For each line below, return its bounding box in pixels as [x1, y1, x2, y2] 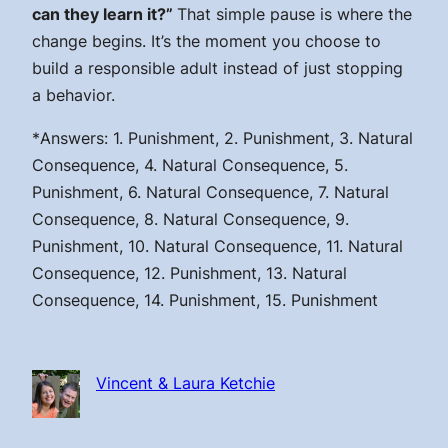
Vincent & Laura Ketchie [96, 373, 275, 394]
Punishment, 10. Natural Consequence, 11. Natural [32, 236, 403, 257]
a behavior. [32, 85, 115, 106]
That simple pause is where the [177, 4, 412, 25]
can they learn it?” [32, 4, 177, 25]
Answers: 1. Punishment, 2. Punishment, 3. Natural [40, 128, 413, 149]
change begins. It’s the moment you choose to [32, 31, 381, 52]
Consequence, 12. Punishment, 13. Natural [32, 263, 347, 284]
